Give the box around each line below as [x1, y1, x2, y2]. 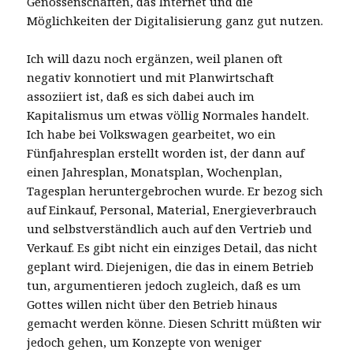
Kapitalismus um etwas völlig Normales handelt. [27, 106, 310, 123]
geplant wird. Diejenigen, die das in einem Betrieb [27, 258, 314, 274]
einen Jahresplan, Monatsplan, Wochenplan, [27, 163, 283, 180]
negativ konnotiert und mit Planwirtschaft [27, 69, 275, 85]
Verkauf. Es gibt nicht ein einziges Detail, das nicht [27, 239, 318, 255]
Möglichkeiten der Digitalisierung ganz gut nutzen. [27, 12, 324, 28]
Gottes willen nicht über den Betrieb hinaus [27, 295, 278, 312]
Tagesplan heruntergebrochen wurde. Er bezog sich [27, 182, 324, 199]
